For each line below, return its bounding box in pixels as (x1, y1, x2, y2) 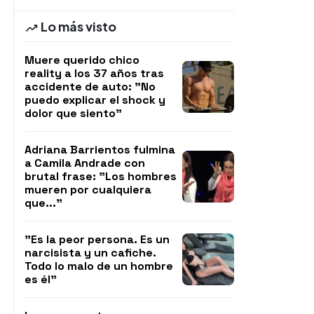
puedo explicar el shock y (25, 93, 165, 107)
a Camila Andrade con (25, 156, 145, 170)
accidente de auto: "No (25, 79, 156, 94)
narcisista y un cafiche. (25, 245, 156, 260)
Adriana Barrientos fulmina (25, 142, 175, 157)
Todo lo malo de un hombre (25, 259, 173, 273)
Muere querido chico (25, 53, 139, 67)
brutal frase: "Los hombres (25, 169, 177, 184)
